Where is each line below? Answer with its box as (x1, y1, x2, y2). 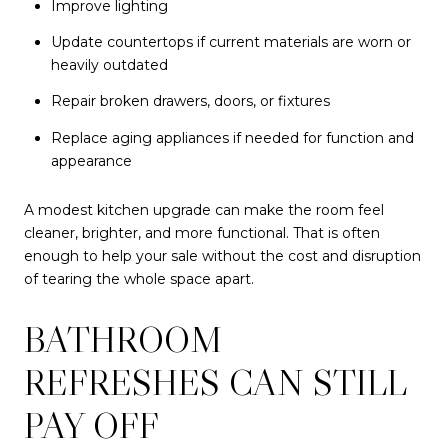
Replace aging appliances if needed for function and (50, 128, 414, 147)
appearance (50, 151, 132, 170)
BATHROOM (24, 316, 222, 362)
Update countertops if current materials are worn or (50, 33, 411, 52)
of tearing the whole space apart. (24, 270, 254, 289)
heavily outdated (50, 56, 168, 75)
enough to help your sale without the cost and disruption (24, 247, 421, 266)
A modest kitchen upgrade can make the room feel (24, 201, 384, 220)
